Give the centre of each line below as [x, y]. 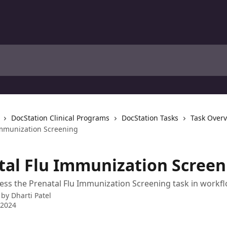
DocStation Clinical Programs [60, 118]
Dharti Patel [31, 195]
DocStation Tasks [150, 118]
